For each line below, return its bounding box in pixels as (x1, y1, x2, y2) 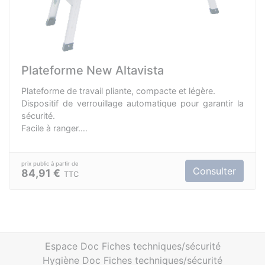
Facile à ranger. (21, 123, 80, 133)
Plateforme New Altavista (21, 63, 164, 77)
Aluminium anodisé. (21, 135, 98, 146)
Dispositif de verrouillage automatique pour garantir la (21, 98, 244, 108)
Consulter (193, 165, 236, 177)
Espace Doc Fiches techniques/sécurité (44, 240, 221, 252)
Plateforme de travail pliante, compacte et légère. (21, 86, 215, 96)
